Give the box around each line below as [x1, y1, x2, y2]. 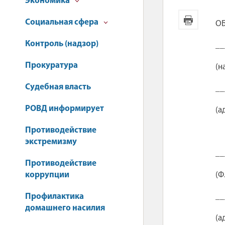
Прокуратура [25, 61, 78, 70]
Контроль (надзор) [25, 40, 98, 48]
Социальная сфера [25, 18, 100, 27]
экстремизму [25, 138, 77, 146]
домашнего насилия [25, 204, 105, 212]
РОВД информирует [25, 104, 104, 113]
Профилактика [25, 192, 84, 201]
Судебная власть [25, 83, 91, 91]
